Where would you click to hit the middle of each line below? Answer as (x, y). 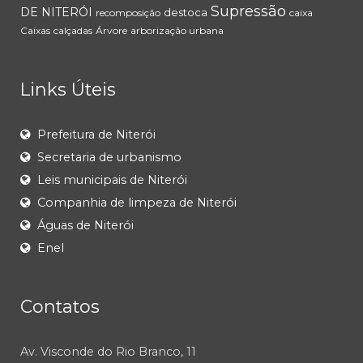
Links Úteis (68, 90)
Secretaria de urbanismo (109, 158)
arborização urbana (177, 31)
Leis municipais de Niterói (112, 180)
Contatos (60, 307)
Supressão (248, 12)
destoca (186, 13)
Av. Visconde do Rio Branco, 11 (108, 352)
